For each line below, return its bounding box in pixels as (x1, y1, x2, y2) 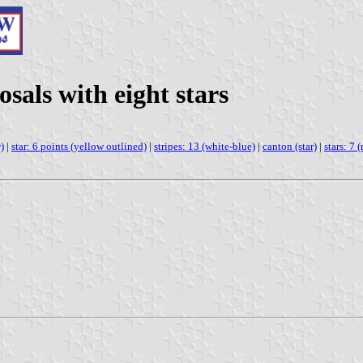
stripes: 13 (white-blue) (154, 139, 255, 152)
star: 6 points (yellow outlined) (11, 139, 147, 152)
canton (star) (263, 139, 317, 152)
